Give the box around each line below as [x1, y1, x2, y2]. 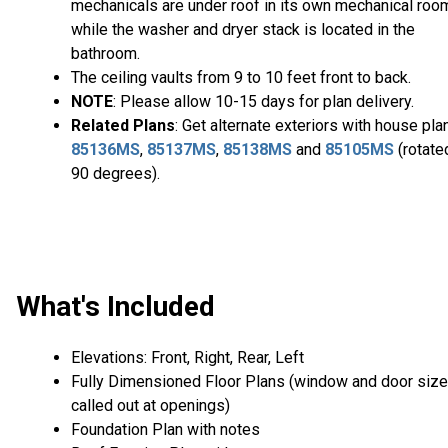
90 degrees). [71, 164, 160, 184]
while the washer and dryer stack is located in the [71, 20, 415, 40]
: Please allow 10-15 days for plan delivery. [113, 92, 418, 112]
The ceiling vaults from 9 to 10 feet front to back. [71, 68, 411, 88]
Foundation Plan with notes [71, 419, 260, 439]
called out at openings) [71, 395, 230, 415]
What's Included [16, 289, 215, 323]
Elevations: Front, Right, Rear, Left [71, 347, 304, 367]
